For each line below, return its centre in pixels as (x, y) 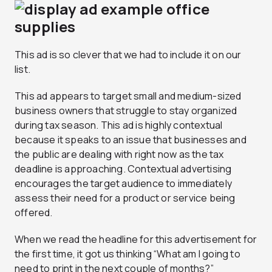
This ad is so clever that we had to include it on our (128, 54)
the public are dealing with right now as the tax (119, 154)
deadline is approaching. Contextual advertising (123, 168)
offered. (34, 212)
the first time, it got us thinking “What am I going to (127, 253)
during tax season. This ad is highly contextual (119, 125)
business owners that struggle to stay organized (126, 110)
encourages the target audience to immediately (124, 183)
